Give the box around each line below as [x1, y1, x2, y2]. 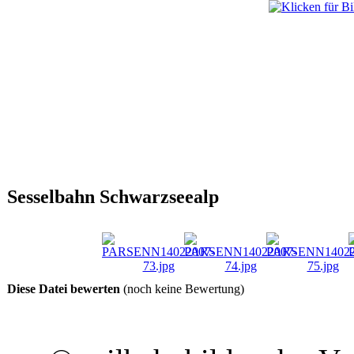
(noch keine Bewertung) [120, 281, 244, 296]
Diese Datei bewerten [7, 281, 120, 296]
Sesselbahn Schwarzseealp [7, 186, 219, 207]
